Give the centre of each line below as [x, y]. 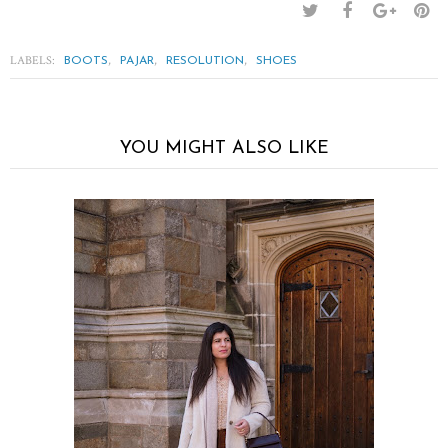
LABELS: [34, 61]
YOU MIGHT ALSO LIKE [224, 149]
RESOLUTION [205, 61]
